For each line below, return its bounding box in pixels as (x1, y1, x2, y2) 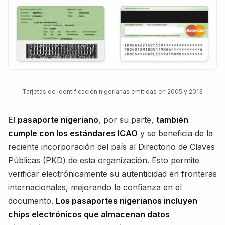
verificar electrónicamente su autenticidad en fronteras (8, 169, 217, 179)
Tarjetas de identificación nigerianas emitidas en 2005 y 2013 (22, 88, 203, 96)
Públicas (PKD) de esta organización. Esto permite (8, 155, 199, 166)
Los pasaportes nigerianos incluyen (56, 196, 197, 206)
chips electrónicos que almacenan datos (8, 209, 170, 220)
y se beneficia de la (138, 128, 213, 139)
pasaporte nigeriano (18, 115, 98, 125)
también (156, 115, 188, 125)
